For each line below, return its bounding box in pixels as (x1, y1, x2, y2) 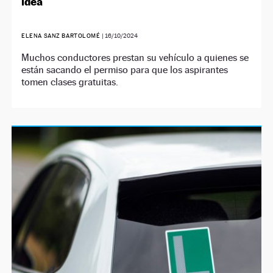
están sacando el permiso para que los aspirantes (21, 64, 229, 76)
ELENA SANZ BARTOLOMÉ (21, 32, 101, 40)
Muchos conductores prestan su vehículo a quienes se (21, 52, 249, 64)
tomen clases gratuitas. (21, 76, 119, 88)
